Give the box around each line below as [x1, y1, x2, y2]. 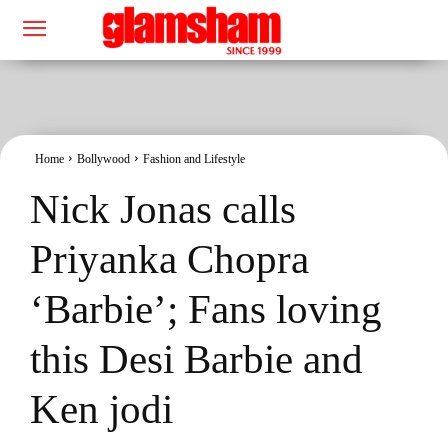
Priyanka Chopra [30, 235, 309, 282]
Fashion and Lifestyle [143, 151, 245, 166]
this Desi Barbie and [30, 335, 363, 382]
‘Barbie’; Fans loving [30, 285, 382, 332]
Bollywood [77, 151, 130, 166]
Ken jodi [30, 385, 173, 432]
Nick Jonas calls [30, 185, 296, 232]
